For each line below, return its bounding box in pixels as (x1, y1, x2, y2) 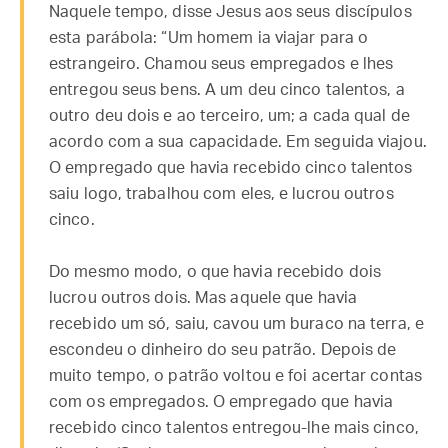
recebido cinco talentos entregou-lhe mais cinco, (49, 420, 419, 436)
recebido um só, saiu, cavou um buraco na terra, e (49, 316, 424, 332)
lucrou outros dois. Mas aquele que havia (49, 290, 358, 306)
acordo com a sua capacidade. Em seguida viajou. (49, 134, 427, 150)
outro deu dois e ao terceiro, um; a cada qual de (49, 108, 410, 124)
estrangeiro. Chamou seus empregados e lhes (49, 56, 394, 72)
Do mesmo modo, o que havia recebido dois (49, 264, 382, 280)
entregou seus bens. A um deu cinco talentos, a (49, 82, 405, 98)
